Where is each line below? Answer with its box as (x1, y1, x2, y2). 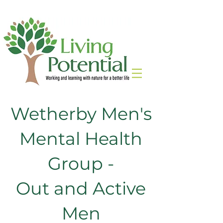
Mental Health (19, 128, 142, 149)
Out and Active (16, 178, 146, 199)
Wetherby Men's (10, 103, 152, 124)
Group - (48, 153, 114, 174)
